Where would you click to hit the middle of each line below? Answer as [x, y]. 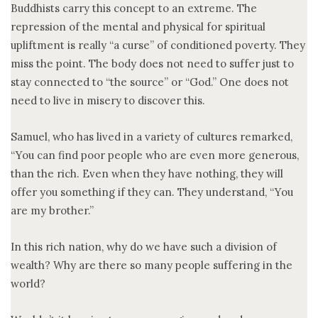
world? [28, 283]
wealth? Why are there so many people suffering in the [152, 265]
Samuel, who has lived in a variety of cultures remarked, [152, 136]
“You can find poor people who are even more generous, [155, 155]
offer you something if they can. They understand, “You [152, 192]
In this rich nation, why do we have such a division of [144, 246]
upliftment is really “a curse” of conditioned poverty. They [158, 45]
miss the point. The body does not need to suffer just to [152, 63]
